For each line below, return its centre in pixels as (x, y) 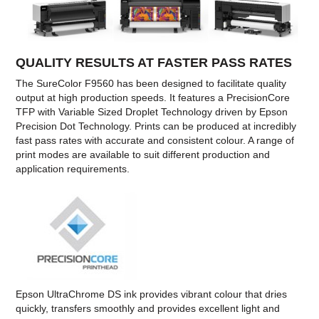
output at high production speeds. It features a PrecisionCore (153, 98)
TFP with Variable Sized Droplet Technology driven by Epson (152, 112)
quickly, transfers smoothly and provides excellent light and (148, 309)
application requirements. (73, 169)
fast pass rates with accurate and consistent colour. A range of (155, 141)
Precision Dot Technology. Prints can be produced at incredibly (156, 126)
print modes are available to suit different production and (143, 155)
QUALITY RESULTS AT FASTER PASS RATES (154, 63)
